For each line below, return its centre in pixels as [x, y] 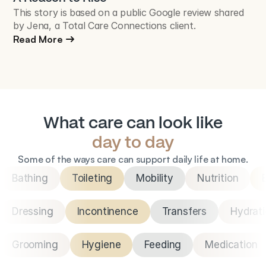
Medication [231, 245]
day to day [133, 142]
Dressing [33, 211]
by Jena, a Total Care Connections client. [104, 26]
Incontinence [107, 211]
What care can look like [133, 123]
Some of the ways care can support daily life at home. [133, 159]
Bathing [30, 178]
